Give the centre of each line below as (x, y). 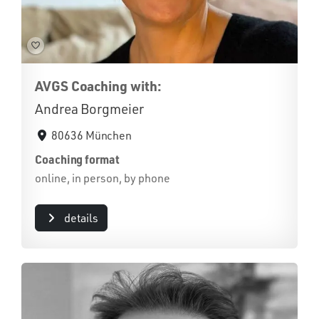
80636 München (92, 135)
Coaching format (77, 159)
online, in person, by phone (103, 178)
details (81, 218)
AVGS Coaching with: (98, 85)
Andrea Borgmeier (89, 109)
